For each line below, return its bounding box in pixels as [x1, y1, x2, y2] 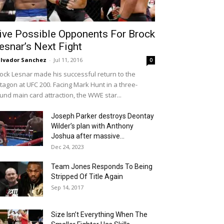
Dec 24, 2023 [51, 143, 84, 150]
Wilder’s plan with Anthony [51, 122, 133, 130]
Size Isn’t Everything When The [51, 210, 147, 218]
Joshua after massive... [51, 132, 124, 140]
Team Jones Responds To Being [51, 162, 152, 170]
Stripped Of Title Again [51, 172, 123, 180]
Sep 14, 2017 [51, 183, 83, 191]
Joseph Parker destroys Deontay [51, 112, 154, 120]
